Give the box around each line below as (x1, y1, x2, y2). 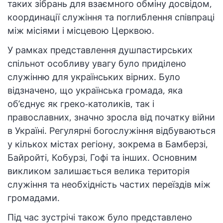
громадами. (7, 192, 60, 204)
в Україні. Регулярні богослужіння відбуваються (7, 124, 216, 137)
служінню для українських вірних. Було (7, 71, 180, 83)
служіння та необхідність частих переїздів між (7, 178, 211, 191)
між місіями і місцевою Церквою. (7, 24, 154, 37)
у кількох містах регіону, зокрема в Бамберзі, (7, 138, 208, 150)
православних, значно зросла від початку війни (7, 111, 215, 123)
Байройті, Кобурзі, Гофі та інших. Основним (7, 151, 197, 164)
